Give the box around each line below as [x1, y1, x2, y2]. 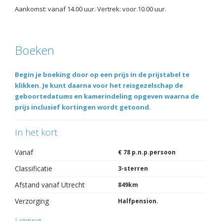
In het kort [15, 126, 57, 139]
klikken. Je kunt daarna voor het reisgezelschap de [15, 81, 183, 90]
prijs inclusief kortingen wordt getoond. [15, 103, 151, 112]
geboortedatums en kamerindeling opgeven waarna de [15, 92, 199, 101]
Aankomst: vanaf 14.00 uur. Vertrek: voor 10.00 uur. [15, 4, 166, 14]
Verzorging [15, 196, 49, 206]
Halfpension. [118, 197, 158, 206]
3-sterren [118, 164, 148, 173]
